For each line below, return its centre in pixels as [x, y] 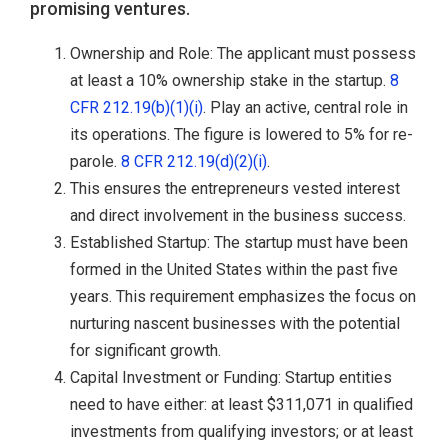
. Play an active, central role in [305, 108]
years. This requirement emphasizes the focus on [243, 297]
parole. [95, 162]
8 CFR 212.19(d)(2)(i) [194, 162]
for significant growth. [145, 351]
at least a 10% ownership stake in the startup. [230, 81]
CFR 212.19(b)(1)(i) [136, 108]
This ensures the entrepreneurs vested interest [235, 189]
